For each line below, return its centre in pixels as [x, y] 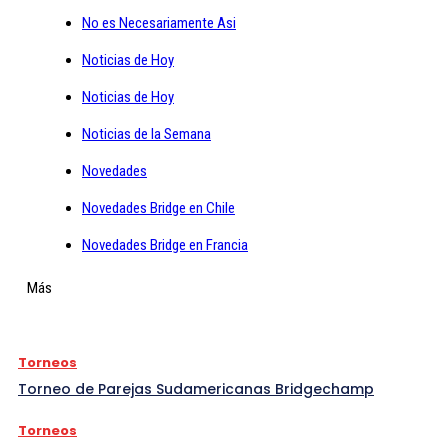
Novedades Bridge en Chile [158, 207]
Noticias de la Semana [146, 133]
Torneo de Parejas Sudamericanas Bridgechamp [196, 388]
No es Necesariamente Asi [159, 22]
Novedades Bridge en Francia [165, 244]
